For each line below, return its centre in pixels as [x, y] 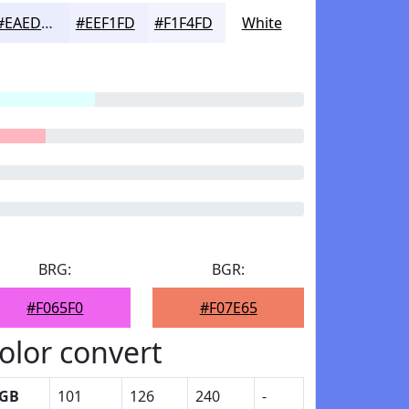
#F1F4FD [183, 23]
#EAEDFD [47, 23]
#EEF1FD [105, 23]
